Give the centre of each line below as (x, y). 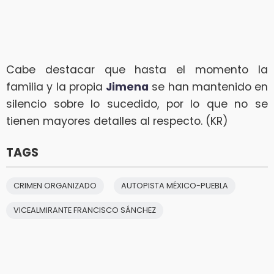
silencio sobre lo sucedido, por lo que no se (137, 104)
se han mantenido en (208, 87)
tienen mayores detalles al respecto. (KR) (117, 121)
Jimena (127, 87)
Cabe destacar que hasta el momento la (137, 69)
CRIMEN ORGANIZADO (55, 185)
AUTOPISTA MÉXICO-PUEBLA (175, 185)
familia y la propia (56, 87)
